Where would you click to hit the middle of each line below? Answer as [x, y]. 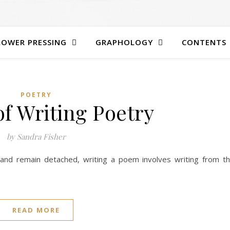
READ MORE [36, 210]
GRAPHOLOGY [124, 42]
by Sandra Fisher [36, 137]
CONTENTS [204, 42]
